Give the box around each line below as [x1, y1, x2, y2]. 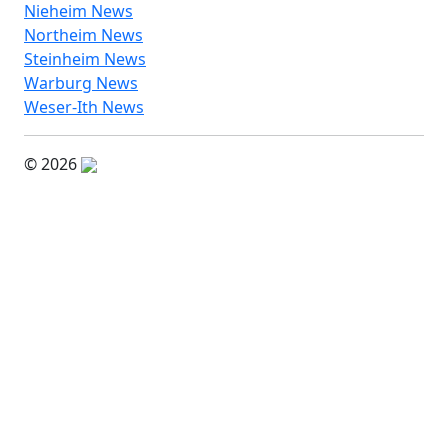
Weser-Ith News [24, 95, 144, 118]
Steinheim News [24, 47, 146, 70]
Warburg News [24, 71, 138, 94]
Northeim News [24, 23, 143, 46]
